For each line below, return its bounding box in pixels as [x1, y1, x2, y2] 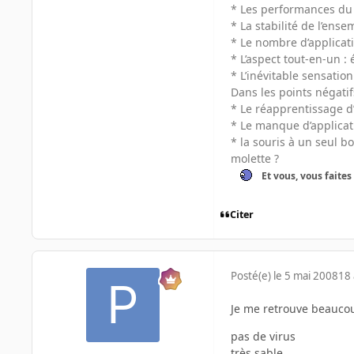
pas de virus [231, 329, 296, 345]
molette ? [231, 151, 279, 167]
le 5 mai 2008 [273, 269, 338, 284]
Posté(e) [231, 269, 273, 284]
